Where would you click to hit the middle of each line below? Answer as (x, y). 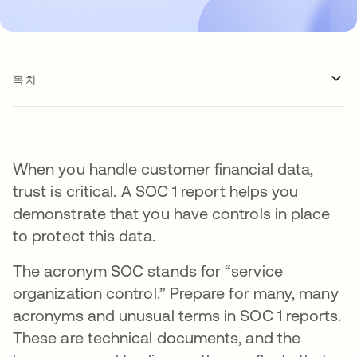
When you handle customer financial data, (163, 169)
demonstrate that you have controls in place (172, 213)
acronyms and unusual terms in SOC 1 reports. (177, 315)
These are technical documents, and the (157, 337)
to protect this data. (84, 235)
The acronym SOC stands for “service (148, 271)
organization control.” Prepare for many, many (176, 293)
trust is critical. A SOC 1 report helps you (156, 191)
